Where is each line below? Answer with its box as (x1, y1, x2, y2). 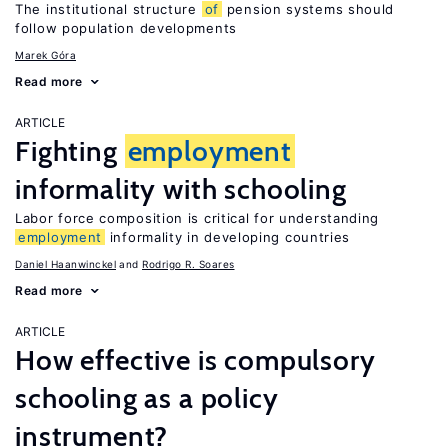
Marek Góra (15, 49, 76, 61)
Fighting (15, 134, 125, 168)
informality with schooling (15, 172, 347, 206)
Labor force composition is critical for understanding (15, 210, 380, 226)
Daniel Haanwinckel (15, 258, 116, 270)
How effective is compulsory (15, 343, 376, 377)
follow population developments (15, 20, 237, 36)
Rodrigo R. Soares (142, 258, 235, 270)
